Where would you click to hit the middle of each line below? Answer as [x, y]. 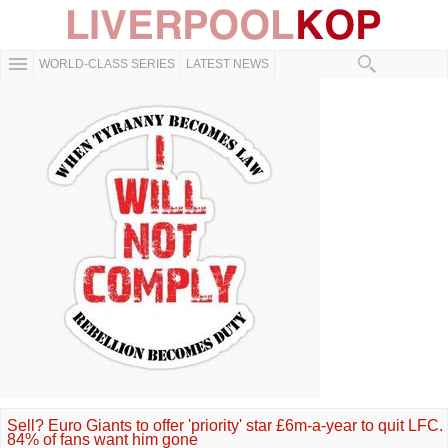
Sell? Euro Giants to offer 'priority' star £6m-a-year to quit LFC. [225, 425]
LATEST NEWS [227, 64]
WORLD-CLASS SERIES [107, 64]
